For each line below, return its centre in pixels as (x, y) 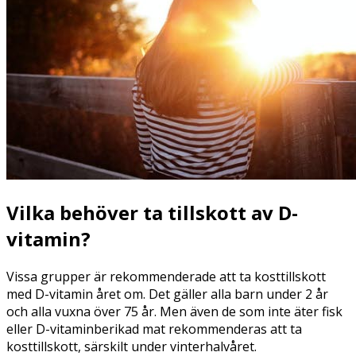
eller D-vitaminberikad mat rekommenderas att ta (154, 329)
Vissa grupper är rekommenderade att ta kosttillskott (166, 277)
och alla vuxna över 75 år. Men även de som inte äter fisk (174, 312)
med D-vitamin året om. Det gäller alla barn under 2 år (167, 294)
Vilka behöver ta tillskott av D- (152, 213)
